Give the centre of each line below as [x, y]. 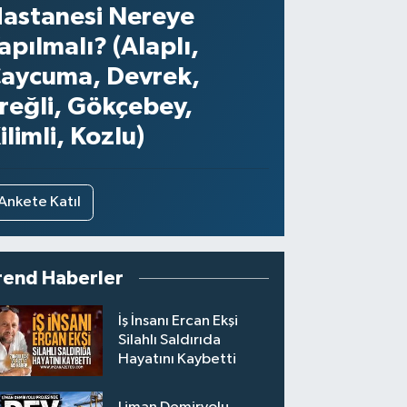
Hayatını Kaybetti [178, 360]
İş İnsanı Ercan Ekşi [179, 322]
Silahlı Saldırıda [170, 341]
